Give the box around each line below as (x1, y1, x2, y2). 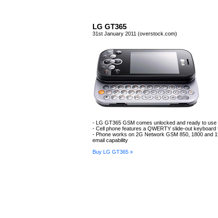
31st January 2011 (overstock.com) (92, 31, 177, 36)
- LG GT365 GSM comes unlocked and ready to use (92, 120, 217, 126)
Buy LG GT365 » (92, 149, 133, 155)
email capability (92, 137, 128, 143)
